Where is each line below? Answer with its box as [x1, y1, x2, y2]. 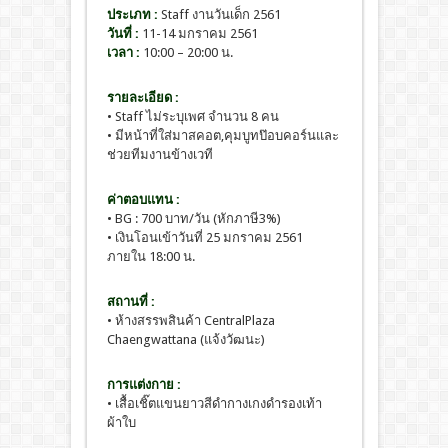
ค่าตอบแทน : [106, 192, 180, 208]
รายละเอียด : [106, 90, 179, 106]
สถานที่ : [106, 294, 155, 310]
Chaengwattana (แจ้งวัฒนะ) [106, 332, 265, 348]
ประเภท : [106, 7, 158, 23]
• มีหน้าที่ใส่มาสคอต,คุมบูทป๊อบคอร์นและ [106, 128, 339, 144]
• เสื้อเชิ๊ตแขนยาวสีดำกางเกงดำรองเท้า [106, 396, 322, 412]
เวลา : [106, 45, 140, 61]
